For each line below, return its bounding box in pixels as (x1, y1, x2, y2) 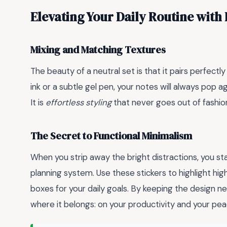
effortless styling (46, 96, 111, 108)
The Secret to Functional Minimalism (30, 129, 192, 143)
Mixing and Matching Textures (30, 43, 166, 57)
